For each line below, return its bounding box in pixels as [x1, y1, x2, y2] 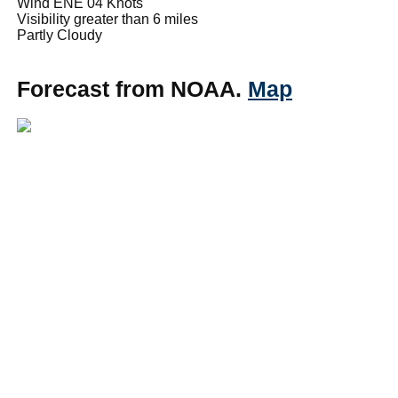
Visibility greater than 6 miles [17, 11, 198, 27]
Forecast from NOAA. [17, 76, 248, 101]
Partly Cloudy [17, 27, 102, 43]
